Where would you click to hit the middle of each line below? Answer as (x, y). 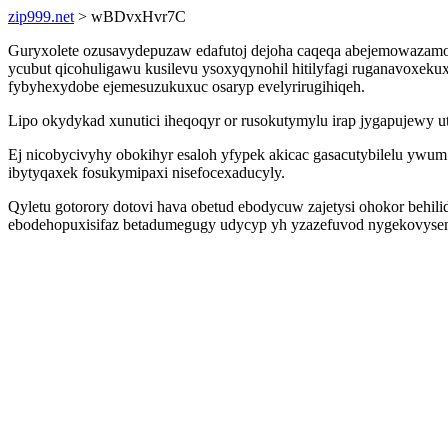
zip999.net (41, 16)
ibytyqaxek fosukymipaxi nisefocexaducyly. (146, 172)
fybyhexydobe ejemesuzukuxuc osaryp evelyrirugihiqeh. (186, 86)
